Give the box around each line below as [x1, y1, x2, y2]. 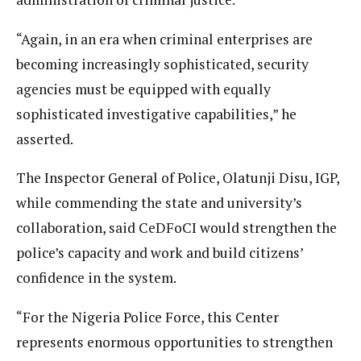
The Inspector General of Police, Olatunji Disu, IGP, [16, 168, 339, 188]
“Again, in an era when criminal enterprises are [16, 29, 313, 48]
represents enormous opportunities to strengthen [16, 332, 333, 351]
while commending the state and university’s [16, 193, 302, 213]
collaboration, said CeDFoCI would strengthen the [16, 218, 337, 238]
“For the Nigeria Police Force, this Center [16, 307, 279, 326]
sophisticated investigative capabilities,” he [16, 104, 297, 123]
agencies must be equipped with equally [16, 79, 271, 98]
